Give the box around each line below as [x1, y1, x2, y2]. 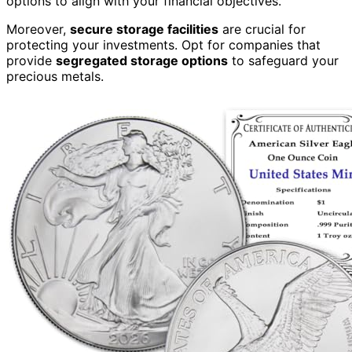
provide [6, 52, 56, 68]
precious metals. [6, 68, 104, 84]
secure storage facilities [70, 20, 218, 37]
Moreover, [6, 20, 70, 37]
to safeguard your [228, 52, 339, 68]
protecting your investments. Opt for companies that [6, 36, 321, 53]
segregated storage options [56, 52, 228, 68]
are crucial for [218, 20, 306, 37]
